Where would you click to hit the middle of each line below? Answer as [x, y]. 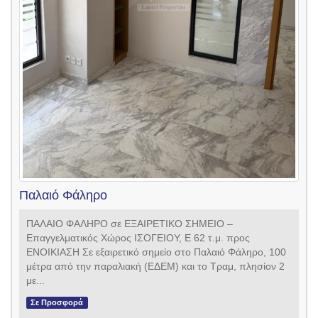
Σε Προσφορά [57, 302]
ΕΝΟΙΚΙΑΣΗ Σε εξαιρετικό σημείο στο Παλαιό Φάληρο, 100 [156, 252]
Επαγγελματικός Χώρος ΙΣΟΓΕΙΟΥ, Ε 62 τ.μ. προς [138, 237]
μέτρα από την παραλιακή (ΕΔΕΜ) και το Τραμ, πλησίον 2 [155, 266]
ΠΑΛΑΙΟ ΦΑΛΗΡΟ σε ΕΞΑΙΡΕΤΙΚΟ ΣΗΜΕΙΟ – [130, 223]
